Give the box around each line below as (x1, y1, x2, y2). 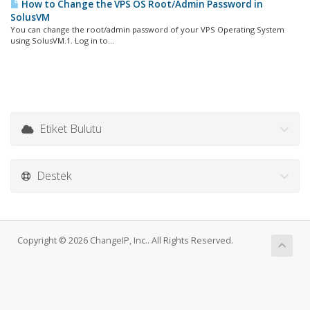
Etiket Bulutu (34, 120, 102, 136)
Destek (31, 167, 72, 183)
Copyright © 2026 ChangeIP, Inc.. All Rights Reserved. (17, 234, 233, 246)
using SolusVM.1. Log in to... (10, 35, 114, 46)
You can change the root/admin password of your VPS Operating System (10, 24, 284, 35)
